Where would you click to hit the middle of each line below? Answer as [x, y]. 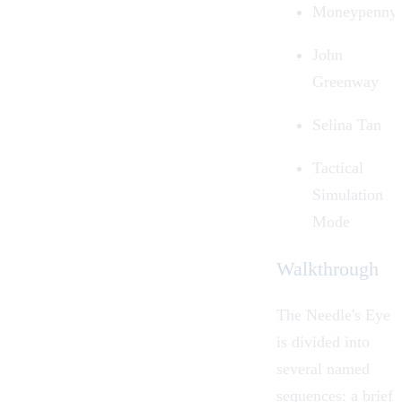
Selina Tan [347, 125]
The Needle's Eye [333, 315]
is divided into [323, 341]
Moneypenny [355, 12]
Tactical [338, 168]
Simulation [348, 195]
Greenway [345, 82]
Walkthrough [328, 268]
